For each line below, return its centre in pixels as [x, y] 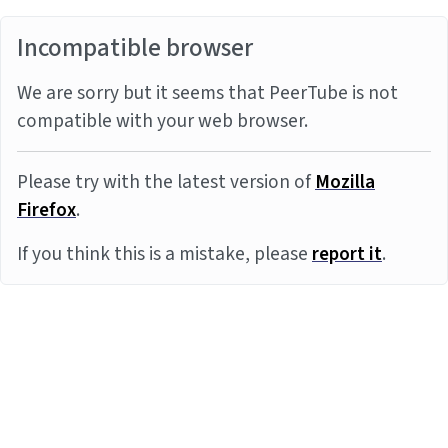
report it [347, 254]
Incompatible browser [135, 48]
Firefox [46, 210]
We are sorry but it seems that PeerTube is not [207, 93]
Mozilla [345, 182]
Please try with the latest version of [166, 182]
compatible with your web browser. [162, 121]
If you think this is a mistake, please [164, 254]
